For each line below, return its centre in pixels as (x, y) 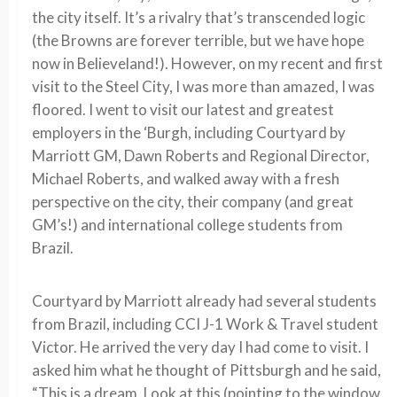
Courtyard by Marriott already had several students (204, 301)
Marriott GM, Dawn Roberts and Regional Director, (201, 156)
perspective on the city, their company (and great (193, 202)
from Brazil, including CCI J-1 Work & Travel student (205, 324)
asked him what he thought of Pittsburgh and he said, (206, 370)
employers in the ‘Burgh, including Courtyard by (189, 132)
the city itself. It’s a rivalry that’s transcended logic (198, 17)
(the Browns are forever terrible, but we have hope (198, 40)
